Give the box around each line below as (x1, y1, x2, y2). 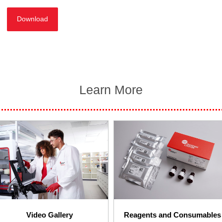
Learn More (79, 83, 143, 97)
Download (17, 15, 48, 23)
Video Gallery (26, 211, 73, 220)
